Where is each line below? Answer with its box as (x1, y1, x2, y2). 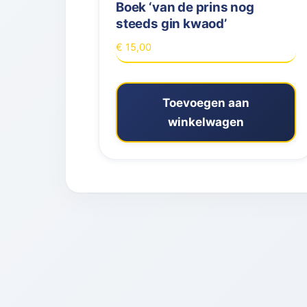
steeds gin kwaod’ (116, 16, 227, 32)
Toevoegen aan (162, 95, 249, 110)
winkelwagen (168, 114, 244, 129)
